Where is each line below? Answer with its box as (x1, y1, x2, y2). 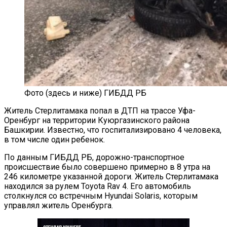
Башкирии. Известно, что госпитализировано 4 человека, (4, 125, 221, 135)
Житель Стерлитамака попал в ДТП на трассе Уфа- (4, 105, 196, 116)
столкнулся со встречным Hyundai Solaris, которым (4, 191, 198, 201)
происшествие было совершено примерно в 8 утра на (4, 162, 210, 172)
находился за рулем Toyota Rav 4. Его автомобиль (4, 181, 191, 191)
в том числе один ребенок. (4, 134, 105, 144)
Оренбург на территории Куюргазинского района (4, 115, 190, 125)
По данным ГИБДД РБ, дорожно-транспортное (4, 152, 184, 162)
